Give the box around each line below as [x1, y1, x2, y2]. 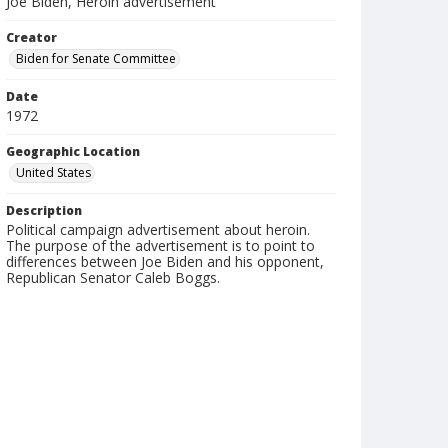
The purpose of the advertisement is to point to [6, 236, 315, 255]
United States [16, 164, 91, 181]
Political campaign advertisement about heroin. [6, 220, 310, 239]
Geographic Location [6, 143, 140, 160]
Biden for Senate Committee [16, 50, 176, 67]
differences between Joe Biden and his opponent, [6, 252, 324, 271]
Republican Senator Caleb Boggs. [6, 268, 220, 287]
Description [6, 202, 82, 219]
